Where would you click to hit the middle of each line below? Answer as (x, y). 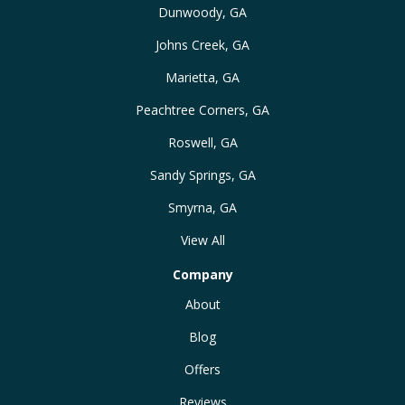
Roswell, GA (202, 142)
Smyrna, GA (202, 207)
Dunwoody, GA (202, 12)
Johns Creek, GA (202, 44)
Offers (202, 369)
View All (202, 240)
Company (202, 274)
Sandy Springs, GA (202, 174)
